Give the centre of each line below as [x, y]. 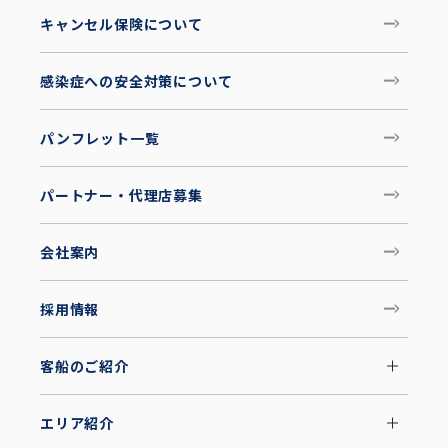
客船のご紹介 [84, 366]
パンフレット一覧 [100, 138]
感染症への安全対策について [136, 81]
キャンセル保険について [121, 24]
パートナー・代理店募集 [121, 195]
